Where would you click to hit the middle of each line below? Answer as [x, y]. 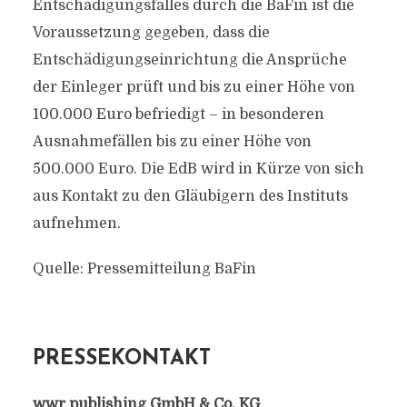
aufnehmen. [76, 223]
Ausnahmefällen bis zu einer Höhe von [172, 142]
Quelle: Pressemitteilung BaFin [144, 269]
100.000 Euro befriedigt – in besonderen [178, 114]
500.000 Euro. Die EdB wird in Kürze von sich [198, 169]
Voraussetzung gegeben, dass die [151, 33]
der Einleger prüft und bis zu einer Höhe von [194, 87]
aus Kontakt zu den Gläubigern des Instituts [190, 196]
